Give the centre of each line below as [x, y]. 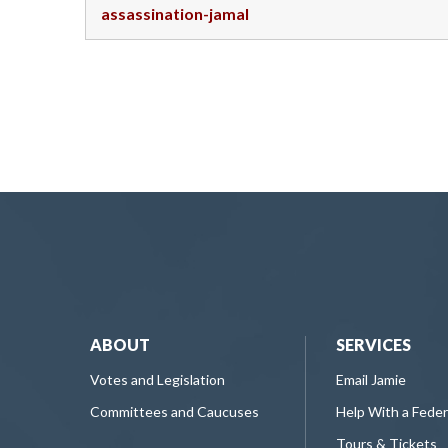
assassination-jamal [175, 13]
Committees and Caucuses [174, 412]
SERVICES [373, 345]
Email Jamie [371, 380]
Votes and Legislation [157, 380]
